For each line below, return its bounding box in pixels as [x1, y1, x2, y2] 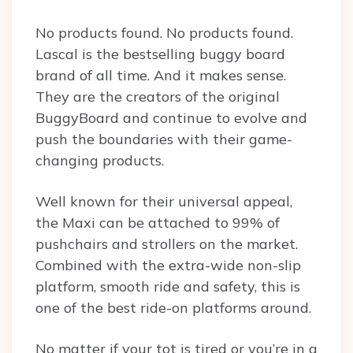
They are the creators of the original [35, 87, 280, 106]
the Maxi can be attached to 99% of [35, 214, 280, 232]
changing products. [35, 151, 168, 170]
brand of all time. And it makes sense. [35, 66, 286, 85]
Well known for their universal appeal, [35, 192, 292, 211]
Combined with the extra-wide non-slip [35, 256, 301, 275]
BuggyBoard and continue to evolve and [35, 109, 307, 128]
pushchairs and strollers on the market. [35, 235, 298, 254]
